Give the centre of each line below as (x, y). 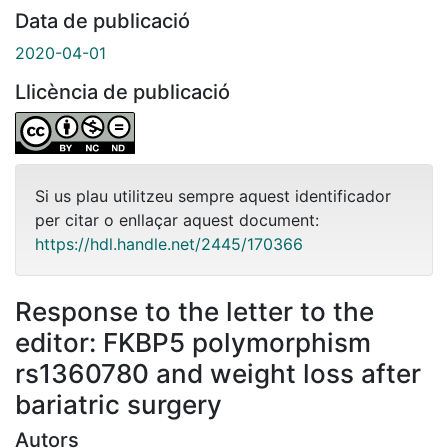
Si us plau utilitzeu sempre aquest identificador (213, 195)
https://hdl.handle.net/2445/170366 (169, 243)
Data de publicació (102, 20)
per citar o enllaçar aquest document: (177, 219)
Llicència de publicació (122, 91)
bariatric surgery (118, 404)
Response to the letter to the (194, 311)
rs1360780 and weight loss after (218, 373)
